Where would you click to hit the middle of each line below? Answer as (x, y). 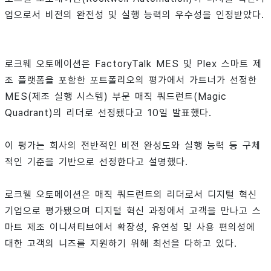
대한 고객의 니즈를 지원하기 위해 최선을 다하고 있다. (121, 243)
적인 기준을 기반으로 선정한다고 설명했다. (96, 162)
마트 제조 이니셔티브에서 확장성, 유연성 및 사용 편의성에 (130, 227)
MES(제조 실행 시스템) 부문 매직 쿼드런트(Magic (116, 96)
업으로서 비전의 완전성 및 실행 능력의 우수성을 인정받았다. (135, 15)
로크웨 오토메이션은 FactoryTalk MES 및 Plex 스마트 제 (133, 64)
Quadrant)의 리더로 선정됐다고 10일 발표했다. (108, 113)
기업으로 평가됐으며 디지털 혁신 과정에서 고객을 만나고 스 (133, 211)
